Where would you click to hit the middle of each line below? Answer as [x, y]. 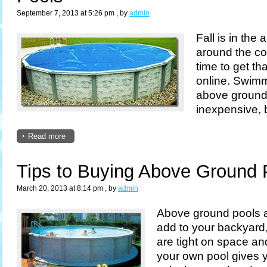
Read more [47, 136]
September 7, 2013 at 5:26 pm [66, 13]
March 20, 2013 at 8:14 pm [60, 189]
